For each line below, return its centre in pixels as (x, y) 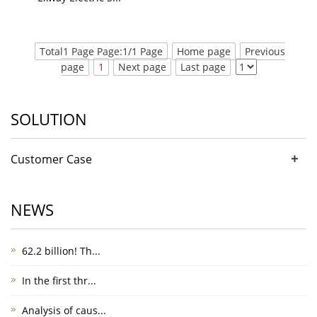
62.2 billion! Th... (61, 251)
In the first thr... (59, 281)
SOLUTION (49, 119)
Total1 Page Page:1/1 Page (101, 51)
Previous (265, 51)
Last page (203, 67)
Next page (142, 67)
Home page (203, 51)
